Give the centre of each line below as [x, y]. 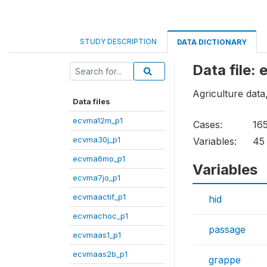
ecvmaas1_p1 [97, 235]
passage [227, 230]
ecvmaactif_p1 [99, 196]
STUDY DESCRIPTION [118, 41]
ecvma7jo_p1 [97, 177]
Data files [91, 101]
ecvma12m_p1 [98, 120]
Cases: [208, 125]
